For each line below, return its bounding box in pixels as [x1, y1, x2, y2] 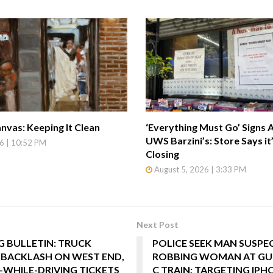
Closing [146, 147, 179, 160]
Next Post [136, 219, 179, 230]
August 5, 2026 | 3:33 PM [152, 164, 246, 174]
